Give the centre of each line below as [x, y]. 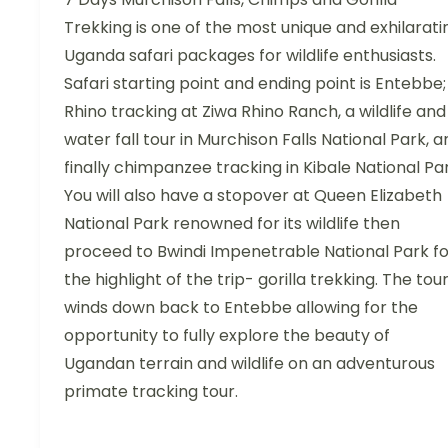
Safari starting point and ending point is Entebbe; [255, 84]
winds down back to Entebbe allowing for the [241, 308]
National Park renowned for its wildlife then [232, 224]
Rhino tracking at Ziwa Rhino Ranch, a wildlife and [255, 112]
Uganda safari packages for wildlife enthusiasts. [250, 56]
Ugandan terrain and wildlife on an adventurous [249, 364]
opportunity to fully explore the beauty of [227, 336]
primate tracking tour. [151, 392]
